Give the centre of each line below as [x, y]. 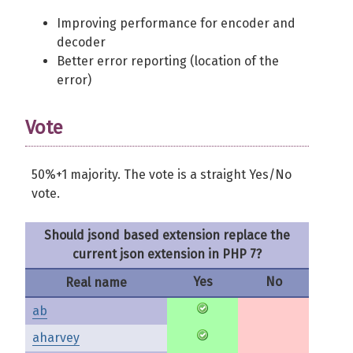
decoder [81, 42]
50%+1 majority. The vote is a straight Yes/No [162, 175]
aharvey [56, 338]
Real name [96, 282]
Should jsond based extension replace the [167, 235]
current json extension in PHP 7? [167, 254]
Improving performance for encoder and [176, 23]
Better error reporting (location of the [168, 61]
